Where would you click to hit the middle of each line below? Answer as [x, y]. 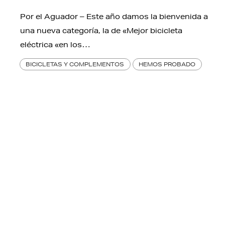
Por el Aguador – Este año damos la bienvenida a [114, 17]
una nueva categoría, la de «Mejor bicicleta [101, 31]
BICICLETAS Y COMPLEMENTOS [75, 64]
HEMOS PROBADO [167, 64]
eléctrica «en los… [55, 45]
